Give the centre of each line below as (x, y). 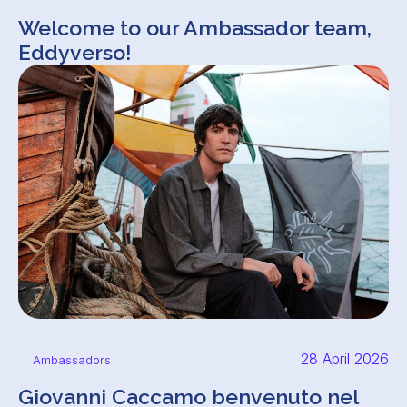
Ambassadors (72, 360)
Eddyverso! (75, 52)
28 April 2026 (345, 359)
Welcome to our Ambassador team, (195, 28)
